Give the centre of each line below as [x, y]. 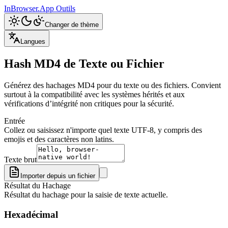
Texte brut [20, 159]
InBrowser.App [30, 8]
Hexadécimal [31, 214]
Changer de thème [72, 25]
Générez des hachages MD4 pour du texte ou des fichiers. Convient [112, 85]
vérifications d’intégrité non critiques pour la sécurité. [89, 103]
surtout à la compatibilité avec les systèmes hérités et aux [94, 94]
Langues [33, 41]
